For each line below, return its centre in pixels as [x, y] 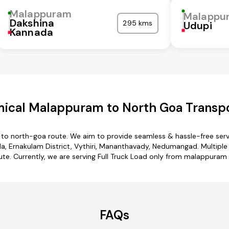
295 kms [138, 23]
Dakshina [32, 23]
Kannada [32, 32]
